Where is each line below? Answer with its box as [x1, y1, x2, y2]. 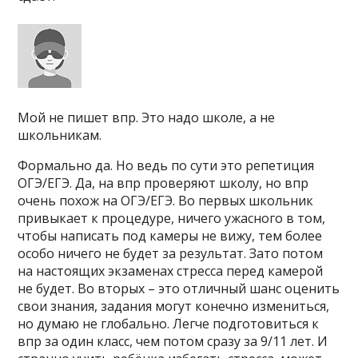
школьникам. [18, 126, 102, 144]
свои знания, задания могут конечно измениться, [18, 297, 330, 315]
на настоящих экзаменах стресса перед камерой [18, 262, 324, 280]
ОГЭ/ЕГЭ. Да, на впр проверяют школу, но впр [18, 174, 309, 192]
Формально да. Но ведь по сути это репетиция [18, 157, 315, 174]
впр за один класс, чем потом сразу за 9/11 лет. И [18, 332, 328, 350]
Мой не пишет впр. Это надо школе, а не [18, 109, 276, 126]
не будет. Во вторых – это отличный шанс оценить [18, 280, 340, 297]
